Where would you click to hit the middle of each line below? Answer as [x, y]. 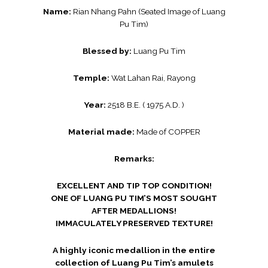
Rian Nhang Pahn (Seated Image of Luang [148, 12]
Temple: [92, 78]
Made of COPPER [168, 132]
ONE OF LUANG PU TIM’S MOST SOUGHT [134, 198]
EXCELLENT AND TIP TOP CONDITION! [134, 186]
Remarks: [134, 159]
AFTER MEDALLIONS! [134, 211]
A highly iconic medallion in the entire [134, 250]
